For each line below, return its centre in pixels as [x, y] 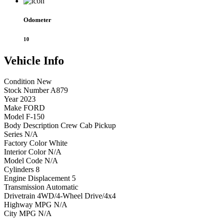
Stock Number [26, 90]
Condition [19, 81]
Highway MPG [28, 204]
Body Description [31, 125]
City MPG [20, 213]
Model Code [23, 160]
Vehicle [24, 60]
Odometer [37, 20]
